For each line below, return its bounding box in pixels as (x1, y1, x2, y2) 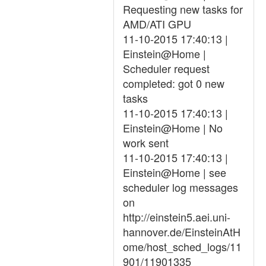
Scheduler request (123, 61, 210, 76)
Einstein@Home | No (123, 120, 223, 135)
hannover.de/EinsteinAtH (123, 224, 240, 239)
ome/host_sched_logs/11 (123, 239, 242, 254)
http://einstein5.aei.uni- (123, 209, 230, 224)
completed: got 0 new (123, 75, 224, 91)
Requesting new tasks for (123, 1, 243, 17)
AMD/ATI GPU (123, 16, 191, 31)
